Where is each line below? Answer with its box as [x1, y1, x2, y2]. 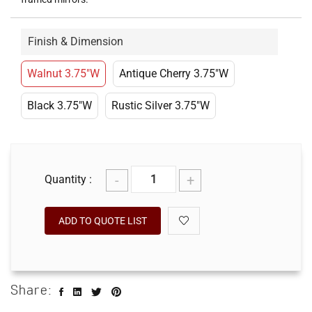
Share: [10, 281, 52, 299]
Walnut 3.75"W [27, 67, 100, 80]
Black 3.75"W [27, 99, 92, 112]
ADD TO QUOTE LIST [58, 215, 147, 226]
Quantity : [45, 172, 92, 186]
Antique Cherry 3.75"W [119, 67, 228, 80]
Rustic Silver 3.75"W [111, 99, 210, 112]
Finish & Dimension [28, 35, 123, 48]
